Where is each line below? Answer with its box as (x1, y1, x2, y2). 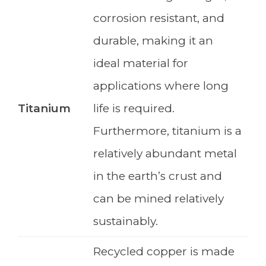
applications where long (93, 79, 229, 93)
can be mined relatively (93, 192, 224, 206)
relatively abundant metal (93, 147, 237, 161)
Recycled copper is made (93, 245, 235, 259)
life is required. (93, 102, 175, 116)
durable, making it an (93, 34, 213, 48)
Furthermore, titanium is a (93, 124, 242, 138)
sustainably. (93, 214, 158, 229)
